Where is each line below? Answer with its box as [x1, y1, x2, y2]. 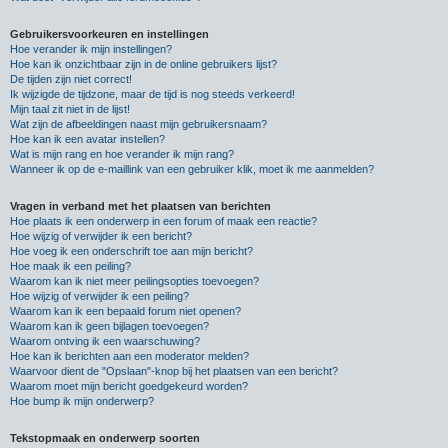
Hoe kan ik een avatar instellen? [10, 133, 165, 145]
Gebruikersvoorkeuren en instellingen [10, 28, 209, 40]
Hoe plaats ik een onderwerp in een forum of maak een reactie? [10, 215, 317, 227]
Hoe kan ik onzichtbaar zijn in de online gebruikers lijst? [10, 58, 277, 70]
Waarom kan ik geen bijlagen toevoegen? [10, 320, 209, 332]
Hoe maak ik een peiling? [10, 260, 131, 272]
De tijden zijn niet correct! [10, 73, 132, 85]
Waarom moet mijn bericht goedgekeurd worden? [10, 380, 248, 392]
